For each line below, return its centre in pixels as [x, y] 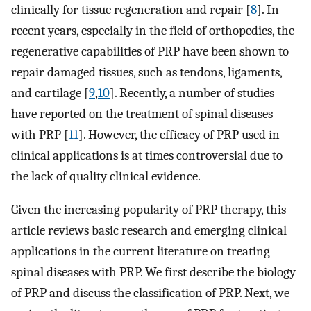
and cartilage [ [50, 93]
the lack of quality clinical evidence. [106, 176]
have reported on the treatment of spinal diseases [142, 114]
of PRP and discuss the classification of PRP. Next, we [150, 293]
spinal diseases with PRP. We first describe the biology [153, 272]
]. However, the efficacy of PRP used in [179, 134]
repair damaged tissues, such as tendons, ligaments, [146, 72]
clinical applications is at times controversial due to [147, 155]
